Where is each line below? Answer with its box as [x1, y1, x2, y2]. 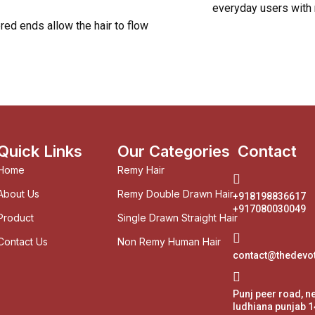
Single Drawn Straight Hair [117, 212, 238, 224]
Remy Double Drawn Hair [117, 188, 233, 200]
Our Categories [117, 142, 230, 161]
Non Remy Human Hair [117, 236, 221, 248]
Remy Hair [117, 164, 165, 176]
